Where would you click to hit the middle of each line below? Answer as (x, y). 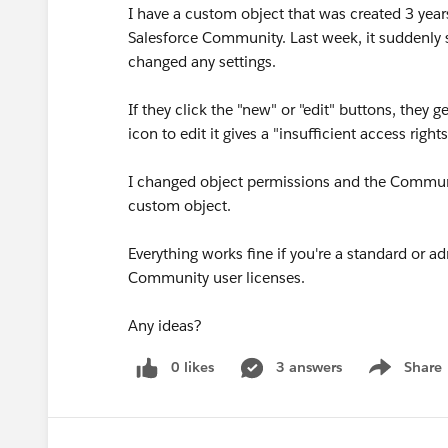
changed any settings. (204, 61)
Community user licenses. (218, 277)
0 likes (192, 367)
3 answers (309, 367)
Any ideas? (169, 325)
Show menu (402, 377)
